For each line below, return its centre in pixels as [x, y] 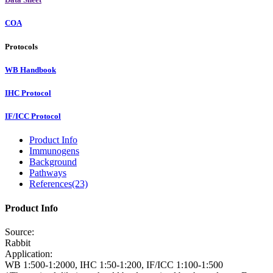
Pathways [48, 173]
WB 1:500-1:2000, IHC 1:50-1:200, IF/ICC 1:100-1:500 [114, 264]
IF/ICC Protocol [33, 116]
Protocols [21, 46]
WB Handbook [30, 69]
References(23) [58, 184]
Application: [29, 253]
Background [53, 162]
